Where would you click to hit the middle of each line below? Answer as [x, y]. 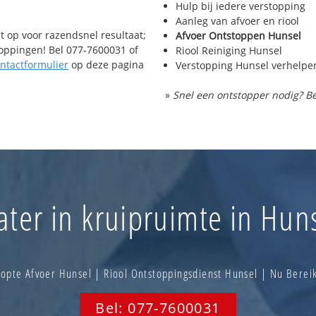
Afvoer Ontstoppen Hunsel [238, 36]
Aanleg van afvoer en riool [237, 21]
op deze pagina [107, 65]
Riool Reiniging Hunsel [229, 51]
